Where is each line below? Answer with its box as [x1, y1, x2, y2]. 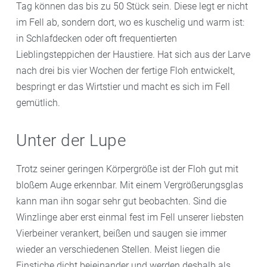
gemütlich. [16, 97, 60, 109]
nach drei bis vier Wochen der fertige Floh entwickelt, [16, 65, 235, 77]
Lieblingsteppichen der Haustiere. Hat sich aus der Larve [16, 49, 250, 61]
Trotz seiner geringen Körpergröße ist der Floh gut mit [16, 163, 238, 175]
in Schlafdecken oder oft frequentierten [16, 33, 177, 45]
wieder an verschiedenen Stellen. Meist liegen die [16, 244, 220, 256]
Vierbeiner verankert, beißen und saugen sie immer [16, 228, 226, 240]
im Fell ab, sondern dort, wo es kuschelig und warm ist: [16, 17, 244, 29]
